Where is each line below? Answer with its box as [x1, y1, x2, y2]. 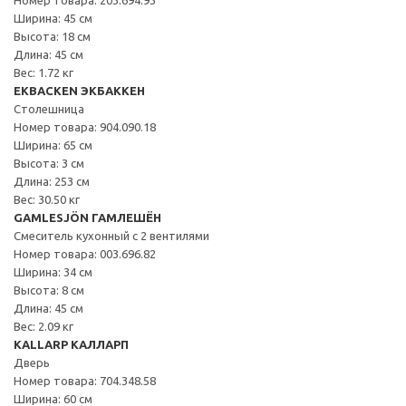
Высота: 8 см [14, 283, 84, 296]
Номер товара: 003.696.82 [14, 246, 156, 260]
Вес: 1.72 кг [14, 65, 73, 79]
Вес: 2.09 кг [14, 319, 73, 333]
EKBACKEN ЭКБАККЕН [14, 83, 145, 97]
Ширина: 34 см [14, 265, 92, 278]
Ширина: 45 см [14, 11, 92, 24]
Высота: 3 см [14, 156, 84, 169]
